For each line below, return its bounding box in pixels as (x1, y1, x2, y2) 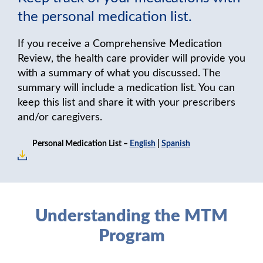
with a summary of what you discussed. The (18, 68, 221, 79)
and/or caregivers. (18, 112, 102, 123)
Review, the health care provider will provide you (18, 53, 245, 65)
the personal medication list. (18, 10, 192, 25)
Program (98, 227, 165, 245)
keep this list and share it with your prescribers (18, 97, 235, 109)
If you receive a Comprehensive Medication (18, 39, 222, 50)
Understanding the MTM (35, 207, 228, 225)
